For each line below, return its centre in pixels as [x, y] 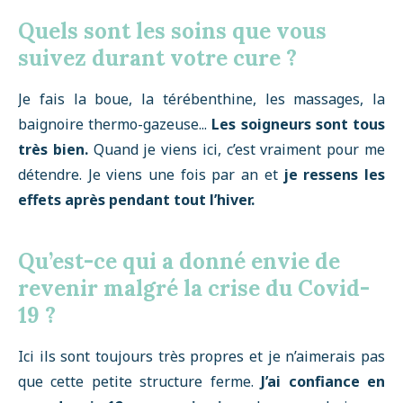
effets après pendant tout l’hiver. [136, 200]
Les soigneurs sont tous [299, 124]
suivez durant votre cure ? [157, 58]
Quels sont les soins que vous [172, 31]
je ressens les [335, 175]
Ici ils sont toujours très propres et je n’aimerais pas [201, 356]
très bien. [53, 149]
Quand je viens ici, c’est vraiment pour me [237, 149]
